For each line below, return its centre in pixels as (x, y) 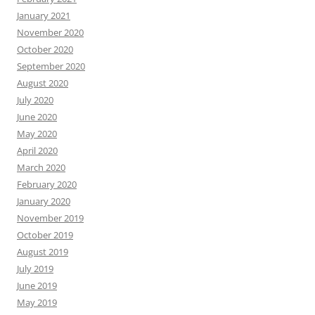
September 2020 (51, 66)
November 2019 (50, 218)
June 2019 (37, 286)
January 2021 (44, 16)
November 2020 (50, 33)
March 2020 (41, 168)
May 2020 (37, 134)
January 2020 (44, 201)
